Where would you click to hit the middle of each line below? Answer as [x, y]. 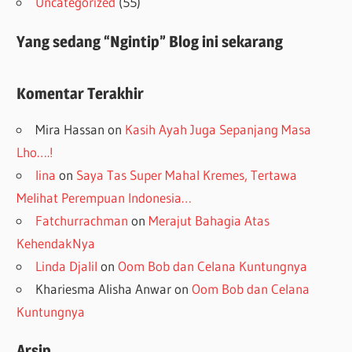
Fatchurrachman [82, 220]
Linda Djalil [67, 266]
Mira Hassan [70, 129]
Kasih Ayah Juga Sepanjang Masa [218, 129]
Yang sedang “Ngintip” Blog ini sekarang [150, 41]
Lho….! [35, 152]
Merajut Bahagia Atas [209, 220]
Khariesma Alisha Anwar [104, 288]
